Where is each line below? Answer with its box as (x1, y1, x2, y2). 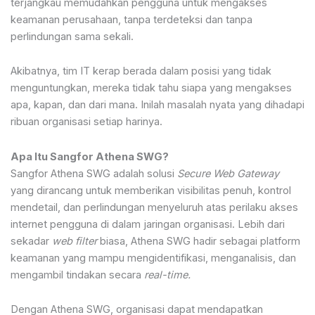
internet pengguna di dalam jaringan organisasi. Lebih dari (11, 217, 285, 231)
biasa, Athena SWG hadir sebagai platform (97, 234, 300, 247)
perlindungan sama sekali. (11, 30, 134, 43)
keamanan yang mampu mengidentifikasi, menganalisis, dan (11, 251, 296, 264)
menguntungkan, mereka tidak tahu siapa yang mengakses (11, 82, 292, 95)
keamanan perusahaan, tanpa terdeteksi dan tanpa (11, 13, 252, 26)
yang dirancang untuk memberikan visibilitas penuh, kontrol (11, 184, 291, 197)
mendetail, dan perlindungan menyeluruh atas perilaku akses (11, 200, 298, 214)
